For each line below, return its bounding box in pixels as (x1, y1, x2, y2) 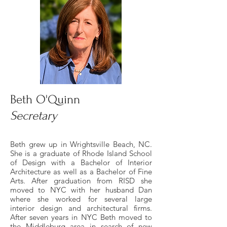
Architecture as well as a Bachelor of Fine (10, 167, 152, 176)
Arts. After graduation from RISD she (10, 176, 152, 185)
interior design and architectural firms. (10, 203, 152, 213)
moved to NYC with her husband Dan (10, 185, 152, 195)
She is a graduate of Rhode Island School (10, 148, 152, 158)
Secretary (10, 109, 57, 123)
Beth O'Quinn (10, 93, 80, 106)
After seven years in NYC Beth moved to (10, 212, 152, 222)
